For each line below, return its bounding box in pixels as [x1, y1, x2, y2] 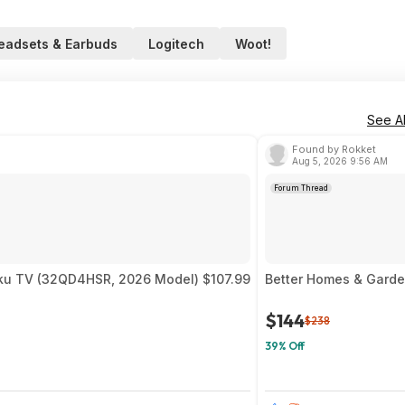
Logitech [148, 36, 204, 52]
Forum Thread [274, 184, 328, 193]
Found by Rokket [292, 143, 376, 155]
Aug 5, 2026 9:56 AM [292, 155, 388, 166]
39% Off [265, 339, 305, 353]
